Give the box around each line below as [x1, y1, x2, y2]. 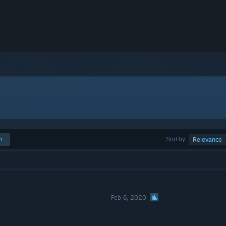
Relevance [193, 136, 222, 143]
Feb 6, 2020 [111, 194, 147, 201]
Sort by [166, 135, 185, 143]
